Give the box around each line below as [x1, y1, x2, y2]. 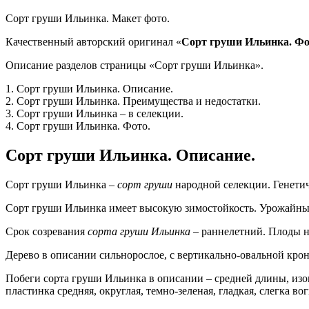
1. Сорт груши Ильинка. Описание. [6, 82, 173, 94]
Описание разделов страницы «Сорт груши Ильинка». [6, 59, 263, 71]
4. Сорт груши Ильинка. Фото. [6, 119, 150, 132]
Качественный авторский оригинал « [6, 35, 181, 48]
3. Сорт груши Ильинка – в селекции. [6, 107, 183, 119]
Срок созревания [6, 225, 88, 237]
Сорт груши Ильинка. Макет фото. [6, 12, 170, 24]
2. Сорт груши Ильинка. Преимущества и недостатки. [6, 94, 261, 107]
